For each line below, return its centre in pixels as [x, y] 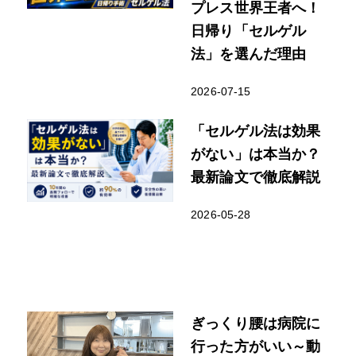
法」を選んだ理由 [249, 53]
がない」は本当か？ [256, 153]
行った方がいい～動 [256, 346]
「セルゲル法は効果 [256, 130]
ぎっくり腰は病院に [256, 323]
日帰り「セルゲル [249, 30]
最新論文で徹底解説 [256, 176]
